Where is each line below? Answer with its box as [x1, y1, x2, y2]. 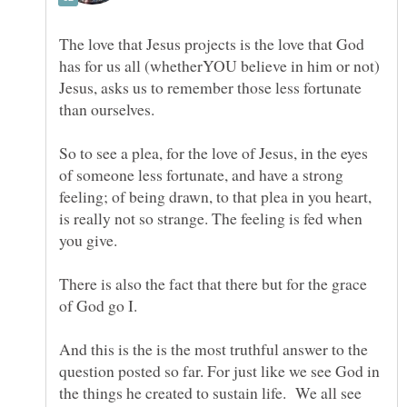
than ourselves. [59, 97, 154, 120]
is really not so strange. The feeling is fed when [59, 206, 362, 229]
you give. [59, 228, 123, 251]
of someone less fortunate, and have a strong [59, 163, 343, 185]
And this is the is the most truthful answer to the [59, 337, 368, 360]
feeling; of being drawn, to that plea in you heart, [59, 184, 372, 207]
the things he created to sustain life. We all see [59, 381, 362, 403]
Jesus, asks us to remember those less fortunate [59, 75, 362, 98]
